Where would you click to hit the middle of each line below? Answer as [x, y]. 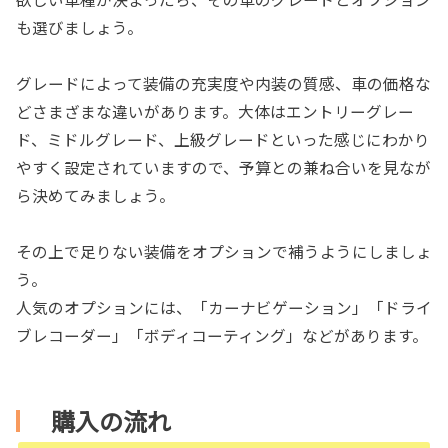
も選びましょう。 [79, 26]
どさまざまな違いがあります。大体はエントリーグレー [215, 110]
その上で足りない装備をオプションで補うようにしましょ [224, 250]
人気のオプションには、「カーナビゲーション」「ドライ [224, 306]
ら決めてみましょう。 [95, 194]
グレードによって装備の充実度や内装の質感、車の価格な [223, 82]
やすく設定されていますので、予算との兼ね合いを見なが [223, 166]
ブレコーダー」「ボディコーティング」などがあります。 [222, 334]
